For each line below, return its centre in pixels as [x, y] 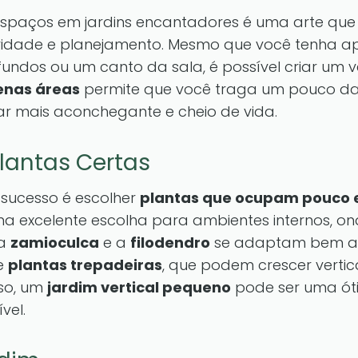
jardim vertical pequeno [139, 287]
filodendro [170, 243]
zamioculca [55, 243]
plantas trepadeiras [85, 265]
